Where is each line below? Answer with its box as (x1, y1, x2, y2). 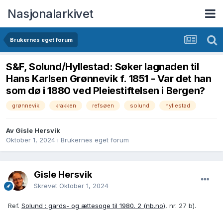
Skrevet (34, 182, 59, 190)
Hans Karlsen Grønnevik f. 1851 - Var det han (6, 73, 212, 85)
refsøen (92, 102, 114, 110)
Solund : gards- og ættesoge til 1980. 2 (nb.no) (21, 202, 165, 210)
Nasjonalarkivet (7, 6, 94, 21)
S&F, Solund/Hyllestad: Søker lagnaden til (6, 61, 199, 73)
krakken (55, 102, 76, 110)
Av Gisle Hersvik (6, 126, 60, 135)
